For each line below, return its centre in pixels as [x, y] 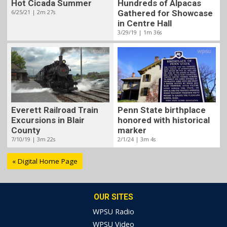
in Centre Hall [145, 23]
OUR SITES [113, 197]
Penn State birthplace [162, 110]
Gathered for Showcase [165, 13]
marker [132, 130]
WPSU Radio [113, 211]
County [25, 130]
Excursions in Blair [48, 120]
